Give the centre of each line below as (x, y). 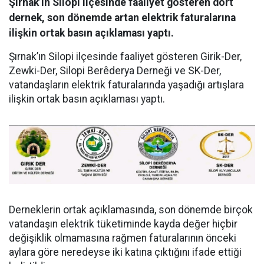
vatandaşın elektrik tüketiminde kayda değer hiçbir (123, 224)
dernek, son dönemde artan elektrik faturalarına (122, 18)
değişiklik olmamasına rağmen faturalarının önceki (123, 238)
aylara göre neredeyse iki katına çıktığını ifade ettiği (125, 252)
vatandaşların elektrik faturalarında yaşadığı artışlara (126, 85)
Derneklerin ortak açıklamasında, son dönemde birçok (131, 209)
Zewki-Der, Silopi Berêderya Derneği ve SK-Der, (115, 71)
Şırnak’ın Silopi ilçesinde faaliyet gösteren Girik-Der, (125, 57)
